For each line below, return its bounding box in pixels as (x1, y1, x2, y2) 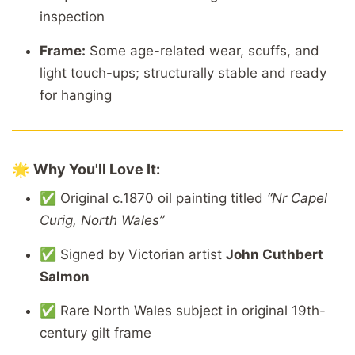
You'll (69, 160, 109, 177)
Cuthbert (262, 246, 323, 262)
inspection (40, 8, 105, 25)
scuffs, (248, 42, 295, 59)
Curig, (40, 212, 81, 228)
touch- (71, 64, 113, 81)
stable (218, 64, 261, 81)
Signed (60, 246, 109, 262)
